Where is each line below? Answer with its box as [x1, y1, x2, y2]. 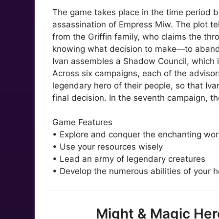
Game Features [52, 117, 112, 127]
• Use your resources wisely [52, 142, 163, 152]
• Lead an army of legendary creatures [52, 154, 205, 164]
